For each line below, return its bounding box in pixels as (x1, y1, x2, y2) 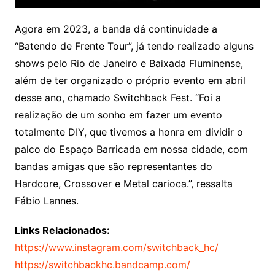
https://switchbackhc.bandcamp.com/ (14, 258, 190, 271)
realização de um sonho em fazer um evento (14, 108, 222, 121)
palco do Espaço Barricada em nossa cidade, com (14, 142, 248, 155)
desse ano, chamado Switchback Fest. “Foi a (14, 91, 221, 104)
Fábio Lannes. (14, 194, 79, 207)
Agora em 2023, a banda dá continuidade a (14, 22, 217, 35)
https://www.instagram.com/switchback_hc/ (14, 241, 219, 254)
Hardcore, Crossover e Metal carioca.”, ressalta (14, 177, 233, 190)
